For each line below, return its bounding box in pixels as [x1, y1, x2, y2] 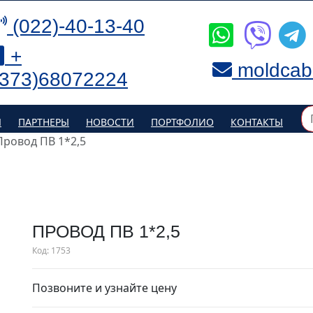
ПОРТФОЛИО [151, 115, 214, 129]
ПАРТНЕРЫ [18, 115, 69, 129]
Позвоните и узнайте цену [32, 280, 177, 296]
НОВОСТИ [86, 115, 134, 129]
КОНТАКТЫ [231, 115, 283, 129]
